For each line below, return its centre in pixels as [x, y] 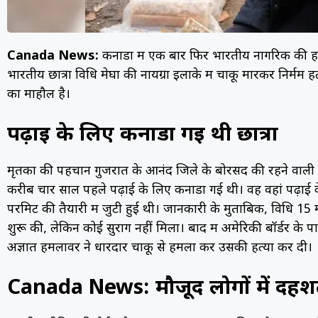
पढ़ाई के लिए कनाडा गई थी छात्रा [143, 135]
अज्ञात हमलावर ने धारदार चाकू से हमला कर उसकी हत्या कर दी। [160, 248]
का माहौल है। [39, 94]
